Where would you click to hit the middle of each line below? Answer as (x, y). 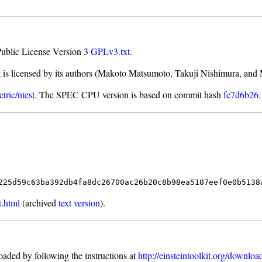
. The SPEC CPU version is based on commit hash (129, 95)
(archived (39, 203)
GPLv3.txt (111, 51)
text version (80, 203)
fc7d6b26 (241, 95)
